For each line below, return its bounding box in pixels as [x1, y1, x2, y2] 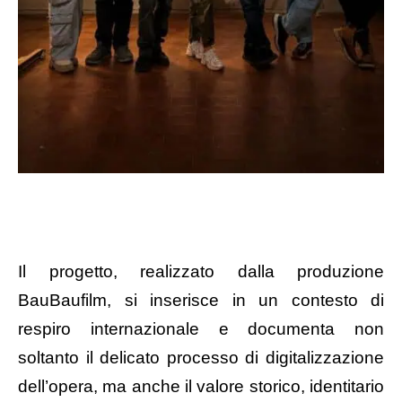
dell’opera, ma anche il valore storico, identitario [18, 376, 384, 396]
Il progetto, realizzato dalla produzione [18, 261, 384, 281]
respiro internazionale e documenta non [18, 319, 384, 338]
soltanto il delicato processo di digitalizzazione [18, 347, 384, 367]
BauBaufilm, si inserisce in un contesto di [18, 290, 384, 310]
